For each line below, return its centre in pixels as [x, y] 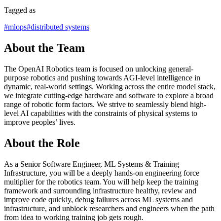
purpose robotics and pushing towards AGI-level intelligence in [102, 77]
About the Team [44, 48]
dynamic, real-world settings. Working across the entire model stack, [110, 86]
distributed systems [60, 27]
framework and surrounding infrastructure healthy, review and [100, 190]
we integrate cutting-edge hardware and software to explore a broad [109, 95]
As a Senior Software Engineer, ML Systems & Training [92, 164]
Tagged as [20, 10]
